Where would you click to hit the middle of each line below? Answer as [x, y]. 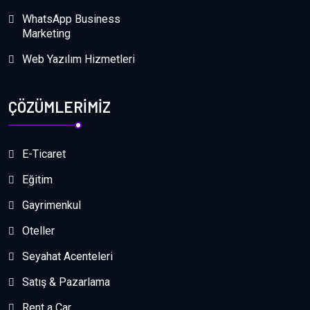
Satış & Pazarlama [66, 282]
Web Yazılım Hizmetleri [79, 59]
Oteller [38, 230]
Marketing [46, 33]
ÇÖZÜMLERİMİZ [60, 106]
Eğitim [37, 179]
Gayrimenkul [52, 205]
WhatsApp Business [71, 19]
